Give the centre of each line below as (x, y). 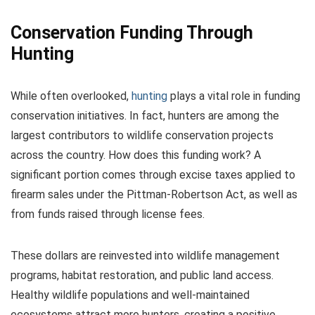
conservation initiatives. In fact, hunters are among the (145, 115)
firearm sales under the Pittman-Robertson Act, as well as (154, 194)
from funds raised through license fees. (108, 214)
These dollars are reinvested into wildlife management (145, 255)
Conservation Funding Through (132, 32)
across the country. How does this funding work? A (136, 155)
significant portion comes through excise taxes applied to (153, 174)
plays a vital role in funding (234, 96)
